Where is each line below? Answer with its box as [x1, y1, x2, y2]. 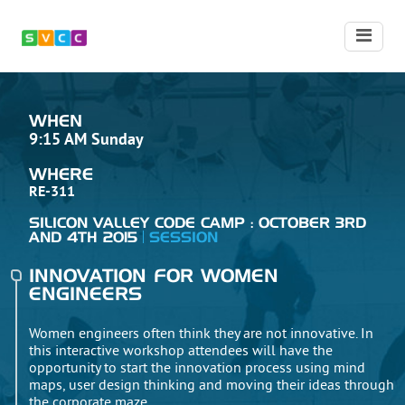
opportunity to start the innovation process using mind [29, 360, 365, 378]
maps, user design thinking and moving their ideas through [29, 377, 394, 395]
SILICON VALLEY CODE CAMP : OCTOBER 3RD [29, 216, 366, 231]
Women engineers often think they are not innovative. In [29, 325, 373, 344]
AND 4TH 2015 [29, 231, 137, 245]
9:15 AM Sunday [29, 130, 144, 151]
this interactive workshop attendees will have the [29, 343, 333, 361]
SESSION [148, 231, 218, 245]
